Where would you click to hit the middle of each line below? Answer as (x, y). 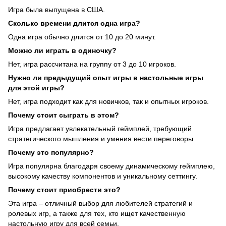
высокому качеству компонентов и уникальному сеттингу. (103, 176)
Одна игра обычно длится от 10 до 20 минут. (82, 37)
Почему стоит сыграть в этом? (64, 115)
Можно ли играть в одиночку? (62, 51)
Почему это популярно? (51, 153)
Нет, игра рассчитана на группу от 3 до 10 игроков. (92, 64)
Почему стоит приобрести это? (64, 190)
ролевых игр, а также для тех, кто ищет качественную (97, 214)
